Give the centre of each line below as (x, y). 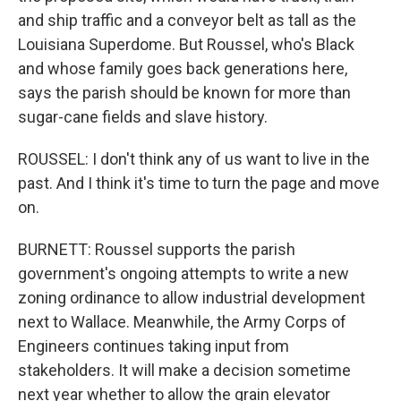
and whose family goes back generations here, (183, 68)
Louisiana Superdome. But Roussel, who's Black (186, 44)
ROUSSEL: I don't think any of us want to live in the (194, 159)
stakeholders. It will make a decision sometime (184, 370)
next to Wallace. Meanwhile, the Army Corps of (182, 322)
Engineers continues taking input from (154, 346)
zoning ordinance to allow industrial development (192, 298)
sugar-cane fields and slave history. (143, 117)
